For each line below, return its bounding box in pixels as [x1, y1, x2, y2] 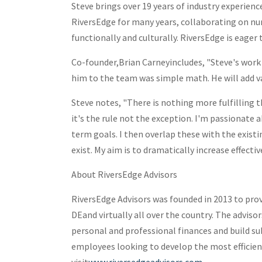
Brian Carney [119, 56, 170, 68]
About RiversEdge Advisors [71, 168, 177, 180]
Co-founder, [71, 56, 119, 68]
